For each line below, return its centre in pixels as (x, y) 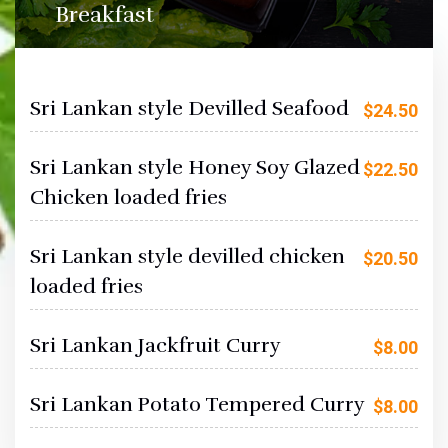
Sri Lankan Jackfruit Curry (155, 346)
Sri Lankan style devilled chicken (187, 257)
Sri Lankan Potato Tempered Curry (197, 405)
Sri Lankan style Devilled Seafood (189, 109)
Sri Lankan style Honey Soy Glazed (195, 168)
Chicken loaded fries (128, 198)
